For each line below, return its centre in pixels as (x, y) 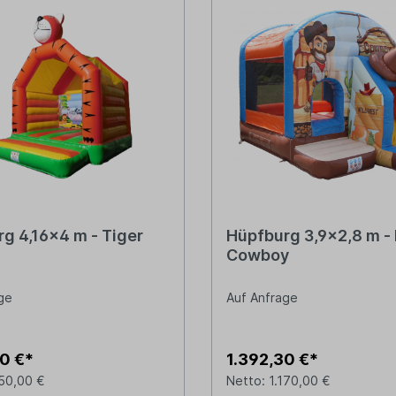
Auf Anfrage (262, 298)
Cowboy (258, 255)
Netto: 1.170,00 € (278, 381)
